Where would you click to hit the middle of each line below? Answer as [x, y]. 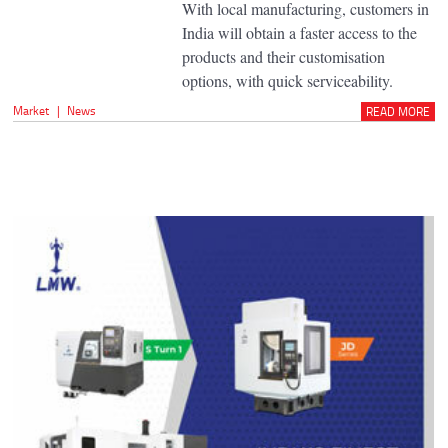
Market [31, 110]
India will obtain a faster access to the [299, 32]
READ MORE [397, 111]
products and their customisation [283, 56]
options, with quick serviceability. [287, 80]
